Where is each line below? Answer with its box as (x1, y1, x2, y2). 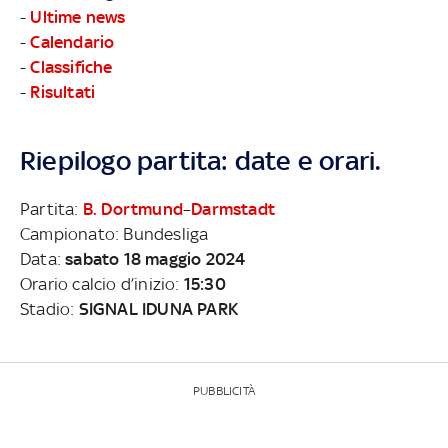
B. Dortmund (82, 198, 184, 219)
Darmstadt (191, 198, 276, 219)
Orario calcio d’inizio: (20, 273, 184, 294)
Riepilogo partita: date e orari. (20, 144, 382, 176)
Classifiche (30, 56, 113, 77)
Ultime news (30, 6, 126, 27)
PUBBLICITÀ (193, 383, 255, 398)
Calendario (30, 31, 115, 52)
